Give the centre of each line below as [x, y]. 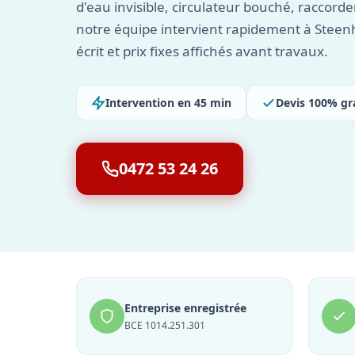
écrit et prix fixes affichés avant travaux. [202, 51]
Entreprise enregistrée [185, 308]
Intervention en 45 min [168, 103]
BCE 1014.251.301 [165, 325]
